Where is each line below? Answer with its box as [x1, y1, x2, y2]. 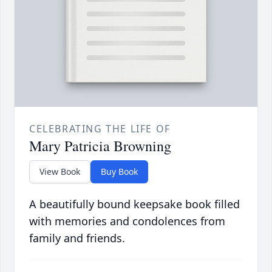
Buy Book [101, 166, 138, 178]
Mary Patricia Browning [29, 136, 171, 156]
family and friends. [29, 231, 125, 246]
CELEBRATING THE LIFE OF [29, 122, 171, 136]
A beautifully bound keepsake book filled [29, 197, 240, 212]
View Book [39, 166, 80, 178]
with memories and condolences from [29, 214, 225, 229]
